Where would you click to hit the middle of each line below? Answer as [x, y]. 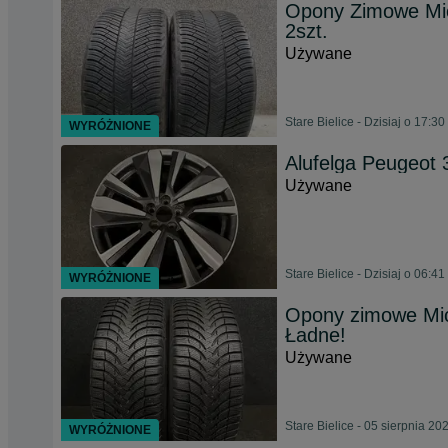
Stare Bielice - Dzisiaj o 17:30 [365, 122]
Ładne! [315, 335]
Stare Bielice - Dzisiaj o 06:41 [365, 274]
